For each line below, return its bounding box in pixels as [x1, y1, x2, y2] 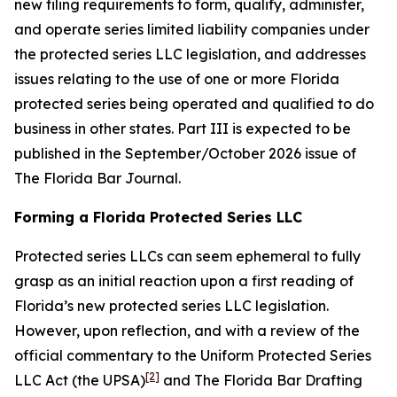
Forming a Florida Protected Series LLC [14, 208, 302, 226]
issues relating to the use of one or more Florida [14, 70, 339, 88]
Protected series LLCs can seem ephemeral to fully [14, 247, 361, 265]
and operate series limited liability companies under [14, 20, 370, 38]
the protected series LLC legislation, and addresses [14, 45, 366, 63]
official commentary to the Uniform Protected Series [14, 346, 371, 364]
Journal [125, 169, 178, 187]
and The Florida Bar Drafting [160, 371, 362, 389]
